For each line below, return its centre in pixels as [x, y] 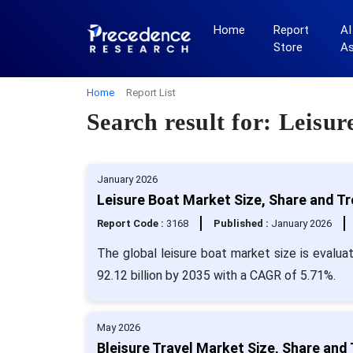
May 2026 [118, 327]
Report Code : [131, 223]
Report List [150, 93]
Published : [242, 223]
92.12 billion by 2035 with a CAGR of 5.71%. [216, 275]
